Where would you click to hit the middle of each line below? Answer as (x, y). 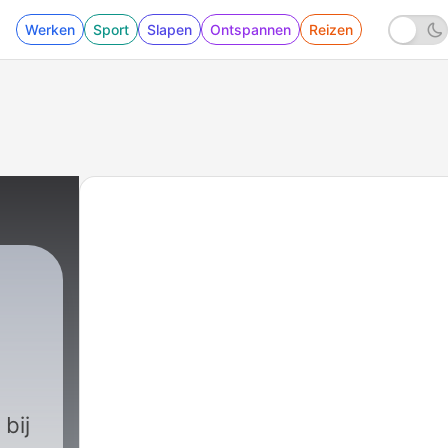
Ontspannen (250, 29)
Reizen (330, 29)
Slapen (169, 29)
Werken (49, 29)
